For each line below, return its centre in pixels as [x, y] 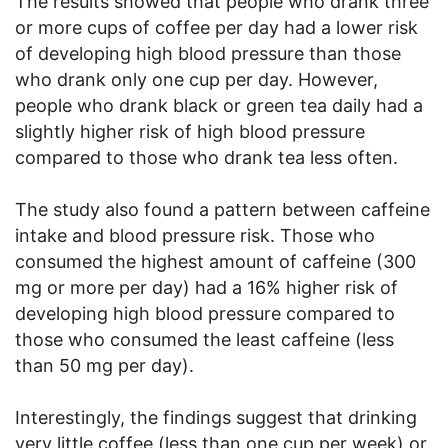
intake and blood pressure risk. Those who [195, 236]
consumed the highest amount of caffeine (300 [215, 262]
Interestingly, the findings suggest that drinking [216, 418]
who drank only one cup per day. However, [196, 80]
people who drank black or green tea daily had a [219, 106]
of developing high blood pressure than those [208, 54]
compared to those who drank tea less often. [206, 158]
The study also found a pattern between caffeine [222, 210]
